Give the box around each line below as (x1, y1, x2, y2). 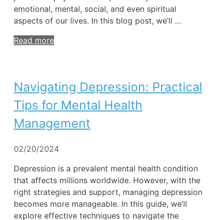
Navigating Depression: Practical (14, 79, 202, 94)
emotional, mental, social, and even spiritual (14, 4, 176, 14)
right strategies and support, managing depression (14, 187, 202, 197)
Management (14, 115, 90, 131)
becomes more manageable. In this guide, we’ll (14, 198, 187, 209)
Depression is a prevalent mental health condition (14, 163, 198, 173)
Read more (14, 35, 54, 46)
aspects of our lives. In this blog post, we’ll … (14, 16, 181, 26)
